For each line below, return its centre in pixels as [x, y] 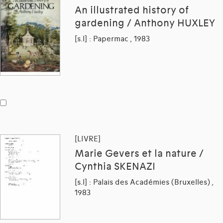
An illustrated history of [132, 10]
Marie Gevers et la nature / [139, 154]
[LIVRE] [88, 139]
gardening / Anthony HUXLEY [145, 23]
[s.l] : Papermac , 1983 [112, 39]
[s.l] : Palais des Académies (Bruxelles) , [144, 182]
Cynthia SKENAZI [115, 167]
